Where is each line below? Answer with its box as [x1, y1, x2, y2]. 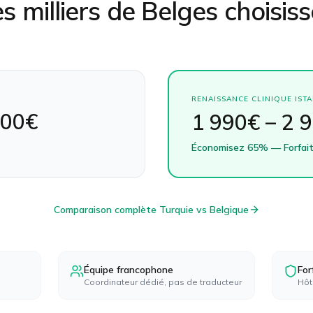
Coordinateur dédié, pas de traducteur [83, 277, 242, 287]
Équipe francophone [83, 263, 173, 276]
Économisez [191, 141, 247, 154]
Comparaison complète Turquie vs [53, 203, 210, 216]
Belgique [209, 203, 249, 216]
